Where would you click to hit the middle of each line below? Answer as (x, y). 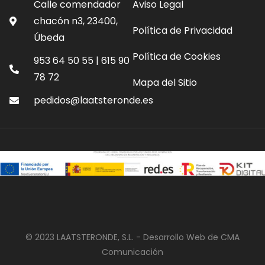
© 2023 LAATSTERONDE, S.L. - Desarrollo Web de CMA (132, 237)
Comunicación (132, 252)
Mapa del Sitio (165, 83)
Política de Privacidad (182, 31)
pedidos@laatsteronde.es (93, 101)
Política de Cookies (177, 57)
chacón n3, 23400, (76, 21)
